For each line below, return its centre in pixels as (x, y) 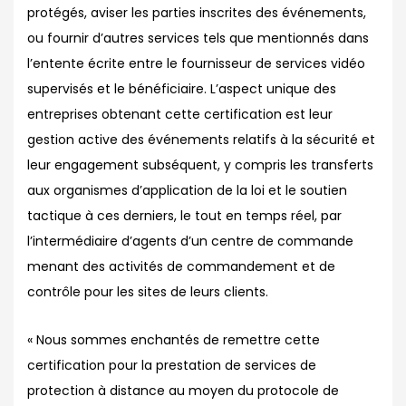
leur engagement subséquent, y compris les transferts (200, 165)
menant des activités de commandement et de (181, 266)
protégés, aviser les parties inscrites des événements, (197, 13)
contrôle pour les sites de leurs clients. (148, 292)
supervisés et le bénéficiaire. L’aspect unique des (182, 89)
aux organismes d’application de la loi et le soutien (187, 190)
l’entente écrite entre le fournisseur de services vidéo (196, 63)
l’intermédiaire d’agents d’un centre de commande (190, 241)
